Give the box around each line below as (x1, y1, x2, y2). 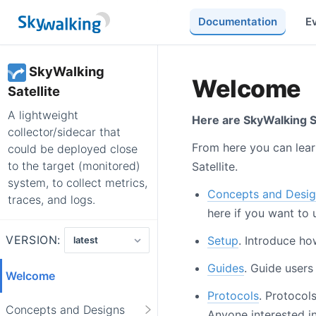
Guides (207, 260, 244, 275)
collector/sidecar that (8, 124, 121, 139)
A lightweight (8, 107, 78, 122)
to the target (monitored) (8, 158, 140, 173)
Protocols (207, 288, 259, 303)
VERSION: (6, 233, 61, 248)
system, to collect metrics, (8, 175, 147, 190)
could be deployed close (8, 141, 138, 156)
